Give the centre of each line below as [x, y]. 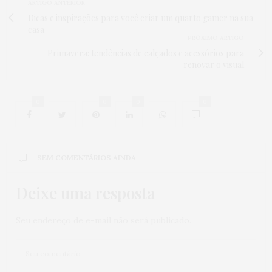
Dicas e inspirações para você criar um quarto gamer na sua [141, 18]
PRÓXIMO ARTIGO [216, 38]
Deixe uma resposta [85, 193]
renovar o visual [214, 65]
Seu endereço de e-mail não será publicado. [104, 221]
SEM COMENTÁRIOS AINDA [87, 158]
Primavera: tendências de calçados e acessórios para [146, 53]
